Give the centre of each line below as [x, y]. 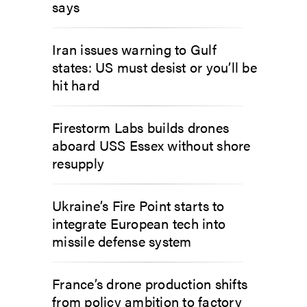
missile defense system [122, 241]
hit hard [76, 84]
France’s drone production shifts [150, 283]
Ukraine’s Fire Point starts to [138, 205]
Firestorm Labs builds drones [140, 127]
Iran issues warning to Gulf [134, 49]
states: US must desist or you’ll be [155, 66]
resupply [78, 162]
